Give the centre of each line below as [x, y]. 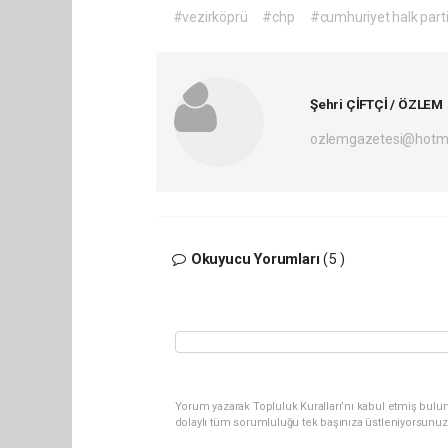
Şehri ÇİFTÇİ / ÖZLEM [376, 103]
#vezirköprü [210, 16]
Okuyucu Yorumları [255, 259]
